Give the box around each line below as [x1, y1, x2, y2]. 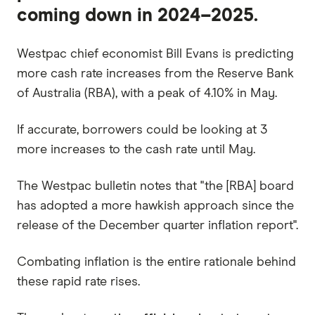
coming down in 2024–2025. [17, 6, 258, 25]
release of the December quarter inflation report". [17, 219, 298, 232]
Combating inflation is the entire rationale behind [17, 255, 296, 269]
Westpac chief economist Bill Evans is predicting [17, 47, 294, 60]
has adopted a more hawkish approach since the [17, 199, 294, 212]
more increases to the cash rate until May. [17, 143, 255, 156]
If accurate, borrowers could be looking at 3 [17, 123, 267, 136]
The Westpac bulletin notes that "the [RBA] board [17, 179, 294, 193]
